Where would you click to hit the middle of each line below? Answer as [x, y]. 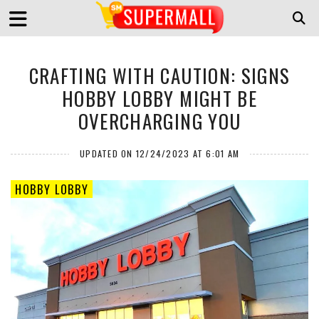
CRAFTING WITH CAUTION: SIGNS [159, 75]
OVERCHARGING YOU [159, 121]
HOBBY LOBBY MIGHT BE [159, 98]
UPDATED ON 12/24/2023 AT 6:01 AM [159, 153]
